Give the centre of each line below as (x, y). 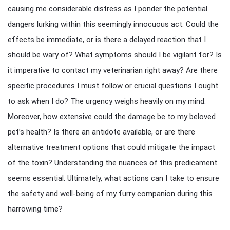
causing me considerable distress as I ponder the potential (108, 9)
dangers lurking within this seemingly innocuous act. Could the (113, 24)
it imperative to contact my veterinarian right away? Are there (113, 70)
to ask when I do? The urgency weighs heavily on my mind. (107, 101)
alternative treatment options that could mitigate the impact (111, 147)
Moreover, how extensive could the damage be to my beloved (112, 117)
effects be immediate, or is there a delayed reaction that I (107, 40)
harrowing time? (35, 209)
